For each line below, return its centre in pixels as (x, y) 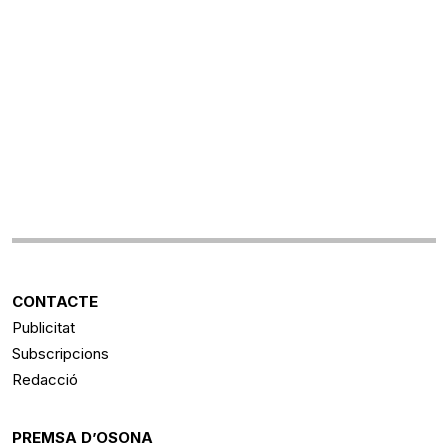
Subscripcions (60, 354)
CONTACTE (55, 302)
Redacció (45, 380)
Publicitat (43, 328)
